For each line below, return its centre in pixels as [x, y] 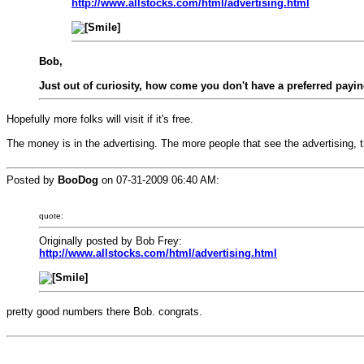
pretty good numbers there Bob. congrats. [104, 312]
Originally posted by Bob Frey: [110, 241]
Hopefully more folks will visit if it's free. [100, 119]
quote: [51, 216]
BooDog [78, 180]
